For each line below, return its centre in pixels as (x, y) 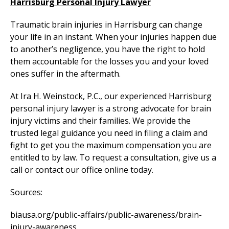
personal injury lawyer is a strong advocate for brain (111, 109)
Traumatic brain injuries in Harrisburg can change (106, 25)
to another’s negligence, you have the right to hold (108, 49)
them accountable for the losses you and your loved (109, 62)
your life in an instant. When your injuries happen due (113, 37)
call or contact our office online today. (82, 170)
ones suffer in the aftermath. (65, 74)
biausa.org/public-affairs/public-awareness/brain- (106, 215)
